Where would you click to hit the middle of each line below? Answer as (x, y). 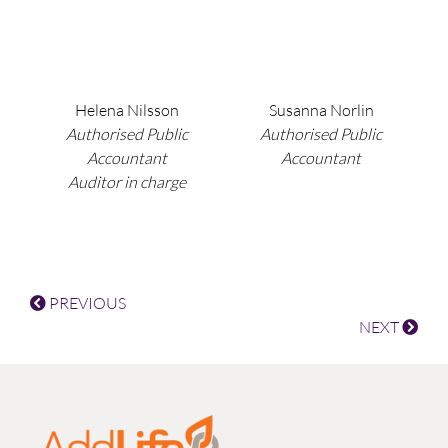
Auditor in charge (127, 182)
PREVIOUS (86, 303)
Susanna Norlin (321, 110)
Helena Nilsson (127, 110)
